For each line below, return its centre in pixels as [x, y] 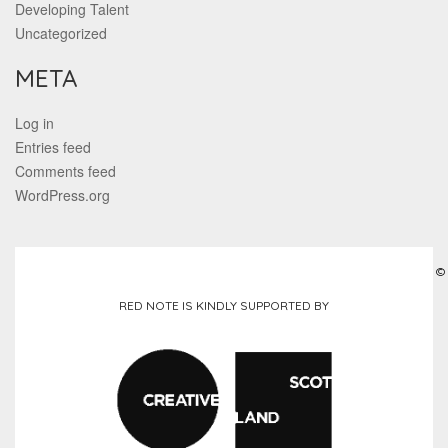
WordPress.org [62, 195]
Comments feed [65, 171]
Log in [34, 123]
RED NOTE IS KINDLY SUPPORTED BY [224, 306]
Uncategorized [61, 33]
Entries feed [53, 147]
